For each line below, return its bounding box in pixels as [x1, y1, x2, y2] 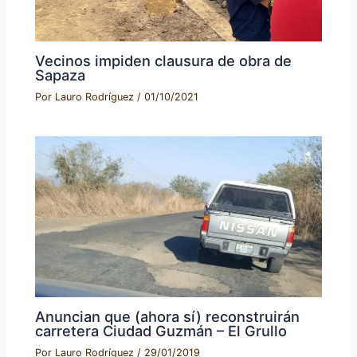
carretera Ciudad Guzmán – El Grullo [35, 321, 288, 339]
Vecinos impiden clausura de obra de [35, 51, 292, 69]
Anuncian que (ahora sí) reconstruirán [35, 307, 300, 325]
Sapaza [35, 65, 86, 84]
